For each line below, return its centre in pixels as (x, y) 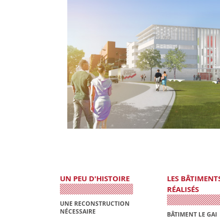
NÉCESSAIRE (78, 211)
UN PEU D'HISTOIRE (95, 179)
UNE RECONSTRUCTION (95, 203)
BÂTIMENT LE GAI (192, 214)
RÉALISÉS (183, 190)
